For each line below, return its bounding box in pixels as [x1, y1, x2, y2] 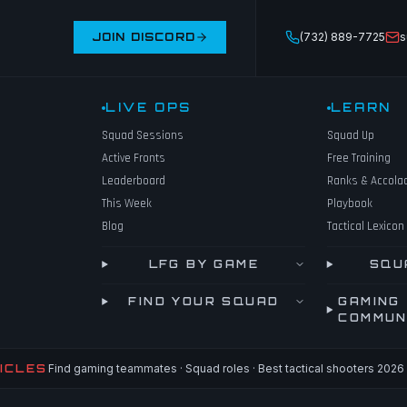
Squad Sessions [102, 128, 184, 143]
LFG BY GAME [148, 257, 260, 271]
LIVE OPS [105, 100, 192, 114]
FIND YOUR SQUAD [128, 294, 280, 308]
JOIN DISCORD [91, 30, 196, 44]
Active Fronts [102, 151, 166, 165]
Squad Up [326, 128, 374, 143]
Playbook [326, 196, 372, 211]
